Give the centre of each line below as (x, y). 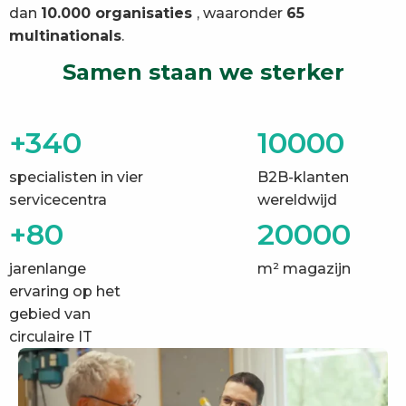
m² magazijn (304, 269)
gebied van (50, 314)
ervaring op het (65, 291)
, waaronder (242, 13)
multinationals (65, 36)
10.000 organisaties (119, 13)
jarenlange (48, 269)
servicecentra (58, 200)
